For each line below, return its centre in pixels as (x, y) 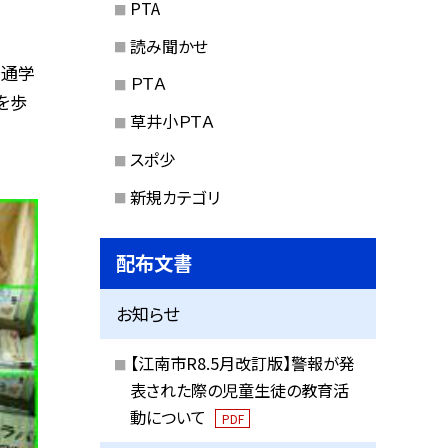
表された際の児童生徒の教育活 (239, 389)
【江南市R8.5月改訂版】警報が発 (242, 362)
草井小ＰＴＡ (171, 121)
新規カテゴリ (174, 196)
